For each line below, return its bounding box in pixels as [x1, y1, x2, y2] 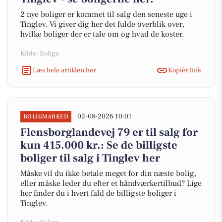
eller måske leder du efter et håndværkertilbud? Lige [20, 178, 202, 188]
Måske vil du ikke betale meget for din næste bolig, [20, 168, 196, 178]
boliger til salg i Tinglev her [20, 151, 160, 165]
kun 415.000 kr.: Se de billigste [20, 138, 177, 152]
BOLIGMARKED [23, 113, 69, 120]
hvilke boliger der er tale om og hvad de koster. [20, 29, 184, 39]
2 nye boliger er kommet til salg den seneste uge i [20, 9, 192, 19]
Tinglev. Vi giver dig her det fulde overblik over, [20, 19, 184, 29]
